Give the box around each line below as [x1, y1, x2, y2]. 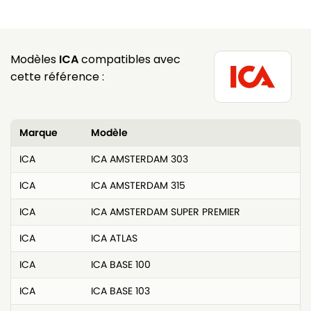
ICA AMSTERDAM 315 [91, 178, 185, 193]
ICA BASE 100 [91, 258, 151, 272]
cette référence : [10, 69, 104, 85]
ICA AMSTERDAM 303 [91, 152, 188, 167]
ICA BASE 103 [91, 284, 150, 299]
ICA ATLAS [91, 231, 137, 246]
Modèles [10, 51, 59, 68]
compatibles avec [78, 51, 180, 68]
